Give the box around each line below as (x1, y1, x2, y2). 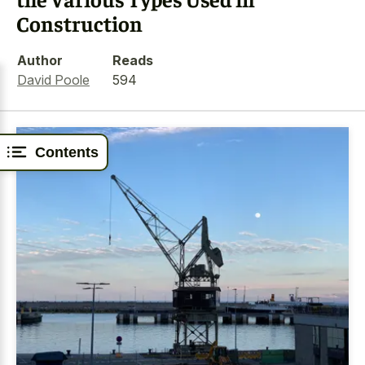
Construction (16, 10, 143, 37)
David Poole (17, 71, 90, 88)
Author (17, 51, 63, 68)
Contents (35, 143, 99, 161)
